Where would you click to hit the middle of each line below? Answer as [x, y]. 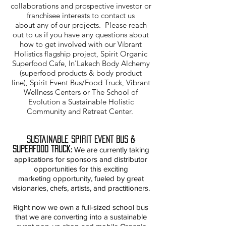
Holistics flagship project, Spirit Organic [81, 54]
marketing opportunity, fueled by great [81, 178]
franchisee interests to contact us [81, 15]
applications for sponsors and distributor [81, 159]
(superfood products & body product [81, 73]
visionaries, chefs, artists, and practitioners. [81, 188]
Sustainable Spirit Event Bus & [81, 139]
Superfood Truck [41, 149]
